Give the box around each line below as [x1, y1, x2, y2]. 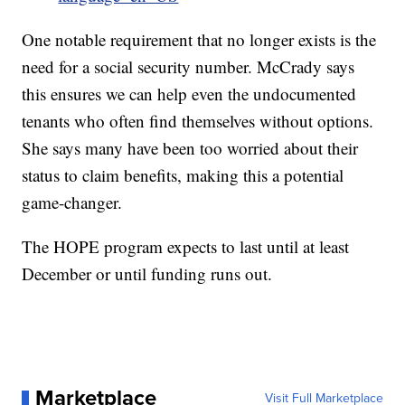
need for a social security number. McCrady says [22, 54, 355, 78]
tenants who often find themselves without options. [22, 108, 374, 132]
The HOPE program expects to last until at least [22, 234, 350, 258]
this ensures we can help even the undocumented [22, 81, 357, 105]
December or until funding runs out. [22, 261, 273, 285]
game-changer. [22, 190, 123, 213]
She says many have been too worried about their [22, 136, 359, 159]
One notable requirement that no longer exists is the [22, 27, 377, 51]
